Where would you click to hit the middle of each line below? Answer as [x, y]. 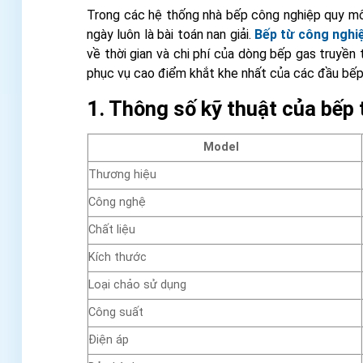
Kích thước [117, 257]
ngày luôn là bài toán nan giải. [171, 35]
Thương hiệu [122, 174]
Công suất [116, 312]
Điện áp [109, 340]
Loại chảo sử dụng [137, 284]
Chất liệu [112, 229]
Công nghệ [117, 202]
